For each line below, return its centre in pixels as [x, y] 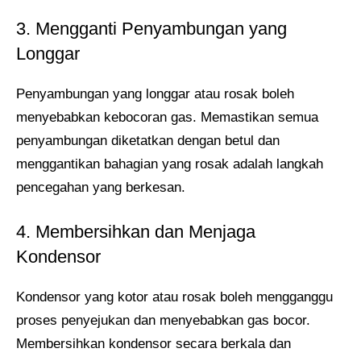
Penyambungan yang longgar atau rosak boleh [155, 93]
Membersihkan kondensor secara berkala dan [154, 344]
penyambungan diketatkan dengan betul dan [148, 140]
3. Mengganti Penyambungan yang [151, 28]
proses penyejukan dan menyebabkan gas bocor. [163, 321]
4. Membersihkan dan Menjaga [136, 232]
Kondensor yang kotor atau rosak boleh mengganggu [174, 297]
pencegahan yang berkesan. [101, 187]
